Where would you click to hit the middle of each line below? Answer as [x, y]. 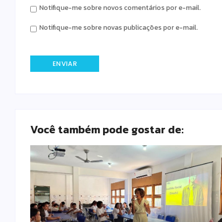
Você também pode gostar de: [107, 130]
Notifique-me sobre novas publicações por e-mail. [118, 27]
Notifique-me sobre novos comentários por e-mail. [120, 7]
